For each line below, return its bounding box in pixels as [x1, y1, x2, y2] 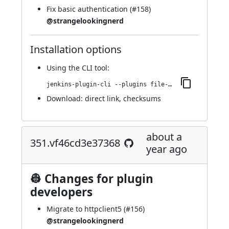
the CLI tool [68, 63, 107, 73]
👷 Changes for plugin [30, 171, 153, 187]
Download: [47, 94, 85, 103]
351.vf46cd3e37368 [30, 136, 120, 150]
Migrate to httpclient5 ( [47, 204, 126, 214]
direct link [85, 94, 119, 103]
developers [30, 184, 93, 200]
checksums [123, 94, 161, 103]
